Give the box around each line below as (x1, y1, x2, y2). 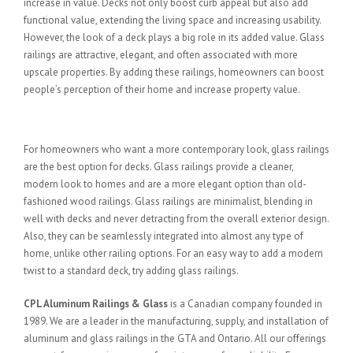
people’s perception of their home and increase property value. (24, 83, 300, 96)
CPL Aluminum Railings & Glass (24, 297, 168, 310)
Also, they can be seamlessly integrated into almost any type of (24, 229, 303, 243)
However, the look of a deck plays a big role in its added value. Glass (24, 31, 325, 44)
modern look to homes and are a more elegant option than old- (24, 177, 307, 191)
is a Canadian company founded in (168, 297, 322, 310)
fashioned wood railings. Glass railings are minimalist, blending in (24, 195, 313, 208)
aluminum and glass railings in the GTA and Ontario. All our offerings (24, 332, 326, 345)
